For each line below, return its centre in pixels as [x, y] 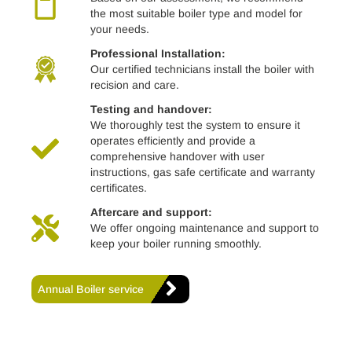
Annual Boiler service [91, 290]
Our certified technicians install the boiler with [202, 70]
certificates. [118, 188]
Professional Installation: [158, 54]
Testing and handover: [151, 110]
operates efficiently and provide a [172, 141]
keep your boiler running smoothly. [176, 244]
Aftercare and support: [151, 213]
